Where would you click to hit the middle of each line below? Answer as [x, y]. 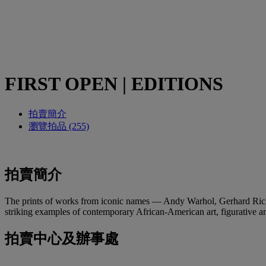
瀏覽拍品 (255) [59, 126]
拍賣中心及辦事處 [62, 238]
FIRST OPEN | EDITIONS [114, 84]
